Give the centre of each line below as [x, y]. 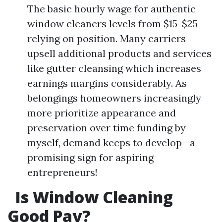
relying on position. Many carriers [107, 38]
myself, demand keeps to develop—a [111, 142]
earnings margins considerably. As [107, 83]
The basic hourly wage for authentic [111, 9]
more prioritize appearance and [102, 113]
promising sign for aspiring [90, 157]
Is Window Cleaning [92, 197]
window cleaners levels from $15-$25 [112, 24]
